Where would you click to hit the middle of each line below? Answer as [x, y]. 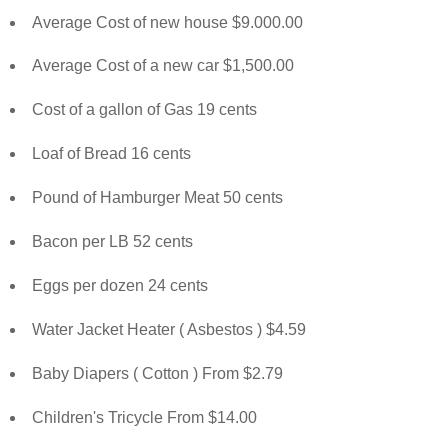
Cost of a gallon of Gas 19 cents [144, 110]
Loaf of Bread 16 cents [111, 154]
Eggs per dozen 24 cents [119, 286]
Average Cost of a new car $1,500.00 [162, 66]
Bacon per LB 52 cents [112, 242]
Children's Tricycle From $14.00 [144, 418]
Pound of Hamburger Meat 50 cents [157, 198]
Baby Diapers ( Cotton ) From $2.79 [157, 374]
